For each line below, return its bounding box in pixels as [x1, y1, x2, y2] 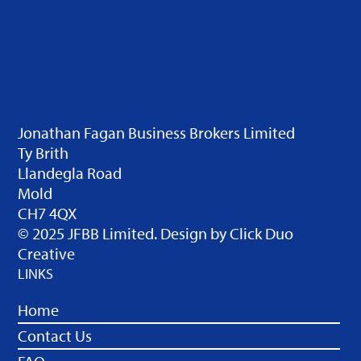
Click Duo [230, 223, 294, 243]
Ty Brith [18, 143, 69, 163]
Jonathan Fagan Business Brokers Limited [18, 122, 296, 143]
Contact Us [18, 326, 93, 346]
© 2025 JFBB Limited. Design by [18, 223, 230, 243]
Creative [18, 243, 76, 263]
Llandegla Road [18, 163, 122, 183]
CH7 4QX [18, 203, 77, 223]
